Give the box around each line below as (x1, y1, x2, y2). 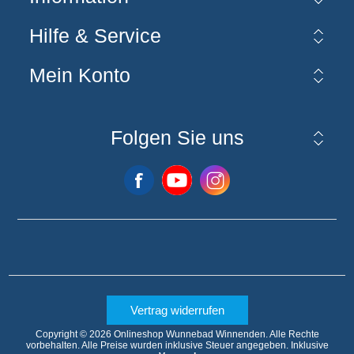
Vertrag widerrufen (130, 303, 224, 317)
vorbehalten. (25, 339, 80, 351)
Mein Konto (28, 63, 130, 86)
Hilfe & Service (28, 24, 161, 47)
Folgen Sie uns (110, 126, 244, 149)
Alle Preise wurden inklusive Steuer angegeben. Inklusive (81, 339, 329, 351)
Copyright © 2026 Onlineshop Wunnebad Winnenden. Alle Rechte (35, 328, 319, 340)
